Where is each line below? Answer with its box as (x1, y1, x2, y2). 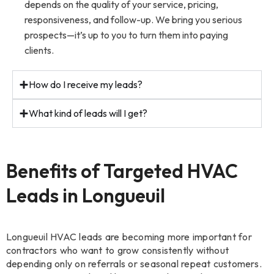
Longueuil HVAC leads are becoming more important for (6, 231, 252, 243)
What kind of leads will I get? (29, 106, 147, 119)
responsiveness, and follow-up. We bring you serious (24, 13, 242, 26)
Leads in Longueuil (6, 183, 165, 207)
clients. (24, 43, 54, 56)
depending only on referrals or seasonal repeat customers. (6, 257, 262, 270)
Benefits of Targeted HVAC (6, 158, 238, 183)
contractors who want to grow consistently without (6, 244, 229, 257)
